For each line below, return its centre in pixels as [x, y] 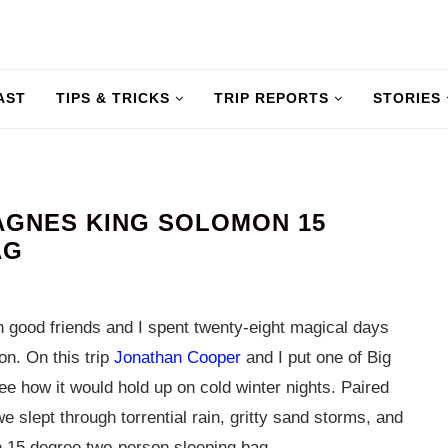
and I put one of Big [316, 357]
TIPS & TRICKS [113, 98]
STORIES [407, 98]
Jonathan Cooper [177, 357]
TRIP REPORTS [271, 98]
